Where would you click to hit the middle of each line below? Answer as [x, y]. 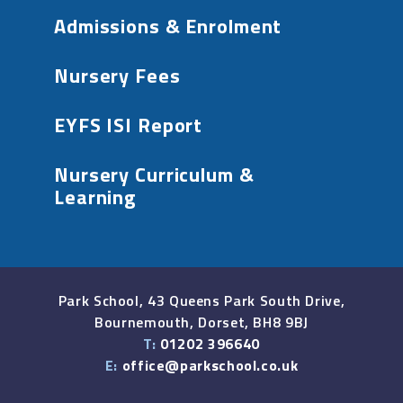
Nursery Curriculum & [154, 174]
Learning [95, 197]
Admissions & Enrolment [168, 26]
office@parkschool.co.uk [210, 365]
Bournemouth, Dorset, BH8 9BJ [201, 322]
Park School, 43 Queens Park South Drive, [201, 300]
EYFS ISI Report [129, 125]
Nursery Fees [117, 75]
